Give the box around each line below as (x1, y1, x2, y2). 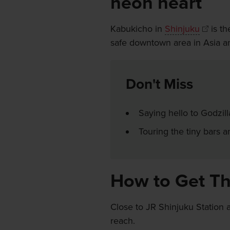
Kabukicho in (110, 23, 165, 35)
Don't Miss (125, 75, 193, 93)
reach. (110, 215, 135, 227)
